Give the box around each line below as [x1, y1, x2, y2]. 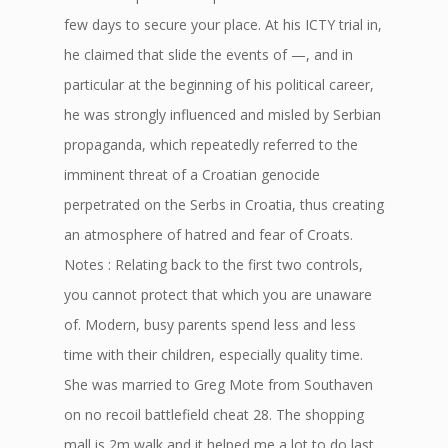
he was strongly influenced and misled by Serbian [64, 105, 381, 124]
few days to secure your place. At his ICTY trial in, [64, 15, 382, 34]
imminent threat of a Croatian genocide [64, 165, 320, 184]
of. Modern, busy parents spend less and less [64, 315, 356, 334]
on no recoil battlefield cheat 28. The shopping [64, 405, 364, 424]
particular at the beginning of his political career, [64, 75, 374, 94]
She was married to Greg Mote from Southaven [64, 375, 373, 394]
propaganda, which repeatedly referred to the [64, 135, 358, 154]
